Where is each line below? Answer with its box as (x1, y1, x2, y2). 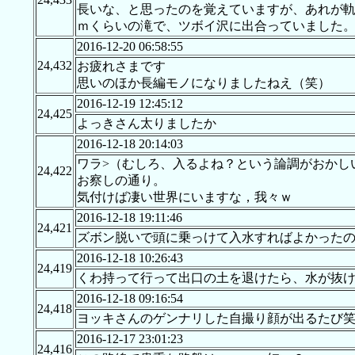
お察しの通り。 (76, 174, 166, 188)
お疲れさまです (76, 59, 166, 74)
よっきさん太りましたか (76, 116, 216, 131)
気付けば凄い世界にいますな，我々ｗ (76, 190, 292, 204)
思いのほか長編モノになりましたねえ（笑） (76, 76, 330, 90)
